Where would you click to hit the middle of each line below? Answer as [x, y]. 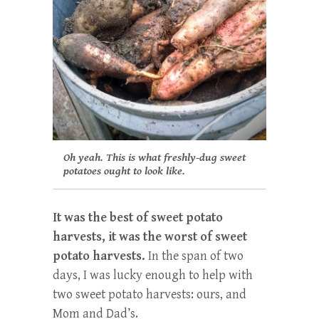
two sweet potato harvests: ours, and [150, 294]
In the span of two [194, 256]
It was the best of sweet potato [138, 217]
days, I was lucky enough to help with [153, 275]
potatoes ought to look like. [124, 171]
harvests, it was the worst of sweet [150, 236]
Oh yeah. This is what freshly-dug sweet [155, 157]
